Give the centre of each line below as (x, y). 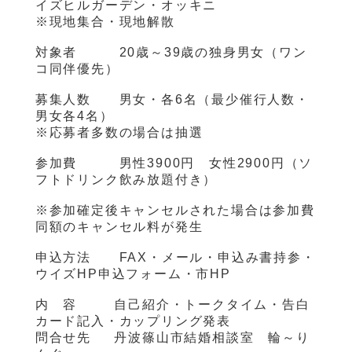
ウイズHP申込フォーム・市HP (133, 274)
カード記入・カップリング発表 (133, 321)
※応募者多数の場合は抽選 (119, 133)
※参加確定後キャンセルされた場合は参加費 (175, 211)
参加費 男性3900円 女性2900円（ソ (174, 163)
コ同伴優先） (77, 69)
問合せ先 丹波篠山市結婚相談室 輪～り (172, 338)
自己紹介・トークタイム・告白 (198, 305)
